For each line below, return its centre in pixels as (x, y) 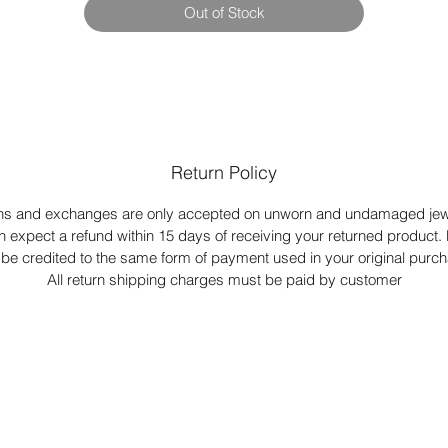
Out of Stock (224, 12)
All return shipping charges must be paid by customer (224, 279)
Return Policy (224, 172)
